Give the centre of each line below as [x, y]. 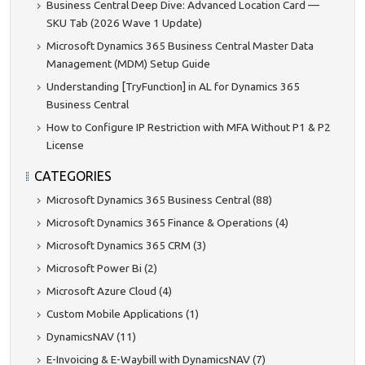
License [65, 145]
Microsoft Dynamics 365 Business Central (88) [159, 200]
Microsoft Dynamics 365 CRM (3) [126, 246]
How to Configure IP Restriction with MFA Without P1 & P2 [189, 128]
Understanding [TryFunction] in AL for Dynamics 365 [173, 87]
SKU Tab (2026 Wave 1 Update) [124, 23]
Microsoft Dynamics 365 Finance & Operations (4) [167, 223]
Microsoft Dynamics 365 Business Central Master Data [180, 46]
